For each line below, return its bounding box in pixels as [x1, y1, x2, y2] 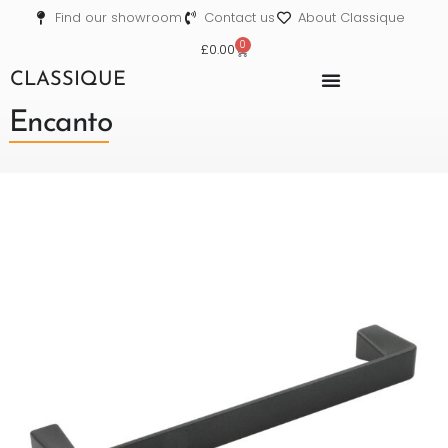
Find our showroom [54, 8, 182, 27]
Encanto [8, 107, 112, 139]
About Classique [297, 8, 405, 27]
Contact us [204, 8, 276, 27]
